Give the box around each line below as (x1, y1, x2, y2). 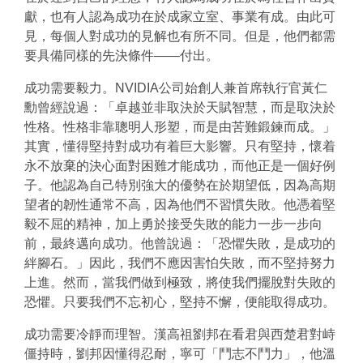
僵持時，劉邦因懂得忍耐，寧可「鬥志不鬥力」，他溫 (24, 347, 335, 361)
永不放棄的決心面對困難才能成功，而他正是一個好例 (24, 159, 335, 173)
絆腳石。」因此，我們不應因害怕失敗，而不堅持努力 (24, 256, 335, 271)
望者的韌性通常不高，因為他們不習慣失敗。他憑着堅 (24, 198, 335, 212)
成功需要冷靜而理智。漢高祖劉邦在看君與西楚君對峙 (24, 327, 335, 342)
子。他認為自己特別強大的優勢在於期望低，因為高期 (24, 178, 335, 193)
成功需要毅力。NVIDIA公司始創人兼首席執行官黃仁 (24, 81, 327, 96)
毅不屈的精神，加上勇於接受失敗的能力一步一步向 (24, 217, 322, 232)
